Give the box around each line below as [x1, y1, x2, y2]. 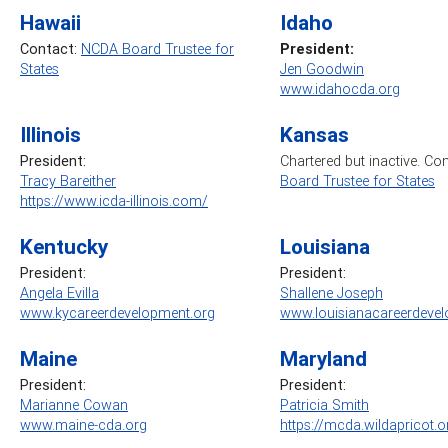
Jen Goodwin [280, 59, 364, 78]
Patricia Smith [280, 395, 369, 414]
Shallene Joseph [280, 283, 383, 302]
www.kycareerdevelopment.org [20, 303, 215, 322]
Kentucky [20, 233, 108, 260]
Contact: [20, 39, 81, 58]
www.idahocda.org [280, 79, 400, 98]
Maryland [280, 345, 367, 372]
